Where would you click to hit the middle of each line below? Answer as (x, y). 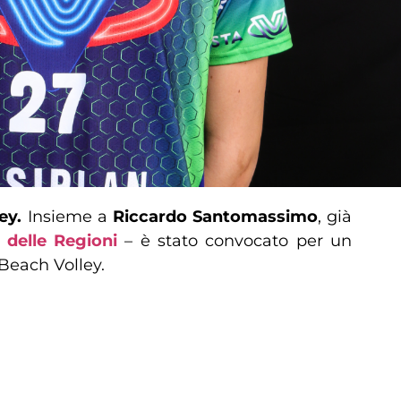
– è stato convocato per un (235, 241)
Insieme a (67, 217)
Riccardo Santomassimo (215, 217)
